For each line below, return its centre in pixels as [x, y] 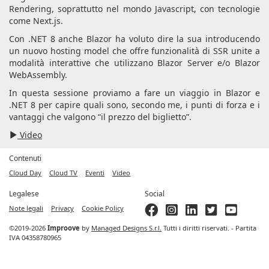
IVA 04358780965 [35, 237]
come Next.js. [37, 21]
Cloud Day [25, 173]
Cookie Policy [103, 208]
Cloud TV [63, 173]
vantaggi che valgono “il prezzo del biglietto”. [100, 117]
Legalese [24, 194]
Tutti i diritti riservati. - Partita [209, 228]
